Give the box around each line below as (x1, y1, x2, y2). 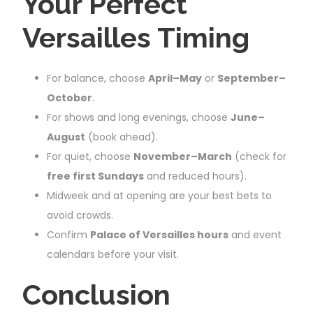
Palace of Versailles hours (90, 227, 228, 242)
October (47, 90, 92, 105)
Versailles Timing (22, 20, 249, 54)
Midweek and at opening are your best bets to (47, 188, 272, 203)
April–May (148, 71, 202, 85)
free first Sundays (47, 168, 144, 183)
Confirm (47, 227, 90, 242)
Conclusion (22, 277, 170, 311)
